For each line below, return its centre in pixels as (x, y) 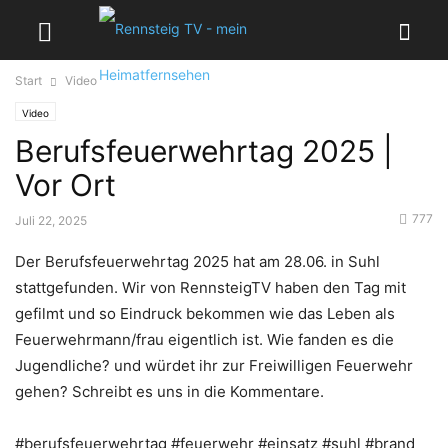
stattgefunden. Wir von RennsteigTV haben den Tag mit (210, 287)
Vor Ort (65, 185)
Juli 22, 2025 (51, 220)
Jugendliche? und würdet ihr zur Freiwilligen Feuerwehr (214, 365)
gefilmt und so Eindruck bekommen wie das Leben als (205, 313)
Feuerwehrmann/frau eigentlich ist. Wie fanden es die (204, 339)
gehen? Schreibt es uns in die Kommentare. (169, 391)
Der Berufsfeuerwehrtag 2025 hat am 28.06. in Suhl (197, 261)
